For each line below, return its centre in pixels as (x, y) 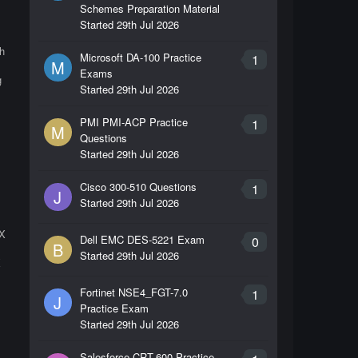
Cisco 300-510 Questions (138, 187)
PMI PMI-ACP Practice (133, 122)
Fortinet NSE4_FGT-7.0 (133, 292)
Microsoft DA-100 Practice (140, 57)
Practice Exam (114, 308)
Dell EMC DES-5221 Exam (142, 239)
